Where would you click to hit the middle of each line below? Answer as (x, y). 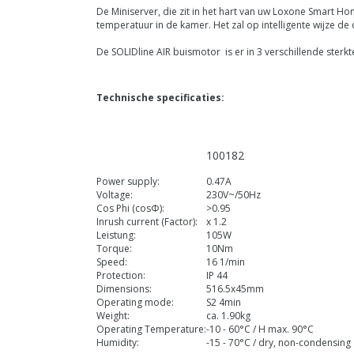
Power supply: (128, 182)
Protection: (121, 276)
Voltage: (115, 195)
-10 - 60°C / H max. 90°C (267, 330)
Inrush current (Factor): (147, 222)
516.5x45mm (235, 289)
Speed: (112, 262)
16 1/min (226, 262)
